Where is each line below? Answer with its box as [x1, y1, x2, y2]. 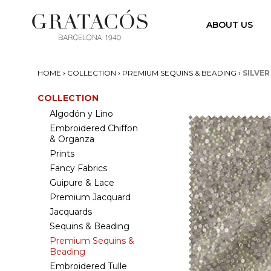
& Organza [50, 134, 94, 145]
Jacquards [50, 206, 92, 217]
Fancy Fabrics [50, 163, 107, 174]
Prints [50, 148, 74, 159]
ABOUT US [206, 19, 253, 30]
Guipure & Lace [50, 177, 114, 188]
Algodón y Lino [50, 108, 113, 119]
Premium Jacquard [50, 192, 131, 203]
